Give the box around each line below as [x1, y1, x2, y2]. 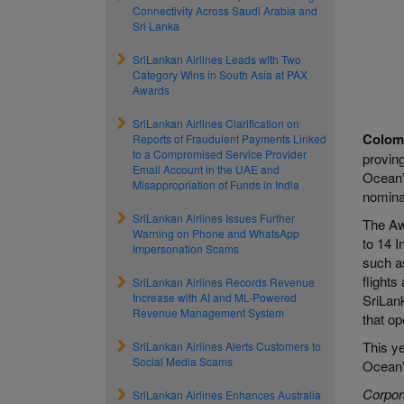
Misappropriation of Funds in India [133, 177, 299, 192]
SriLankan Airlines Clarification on [133, 115, 299, 131]
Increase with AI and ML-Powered [133, 289, 297, 305]
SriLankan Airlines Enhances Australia [133, 387, 321, 402]
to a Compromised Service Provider [133, 146, 307, 161]
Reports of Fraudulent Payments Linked [133, 131, 326, 146]
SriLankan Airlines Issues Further [133, 210, 295, 225]
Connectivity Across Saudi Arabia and [133, 3, 317, 18]
